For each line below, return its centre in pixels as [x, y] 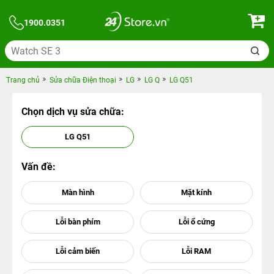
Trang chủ [23, 80]
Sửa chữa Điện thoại [83, 80]
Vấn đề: [39, 167]
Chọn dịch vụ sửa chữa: [73, 112]
